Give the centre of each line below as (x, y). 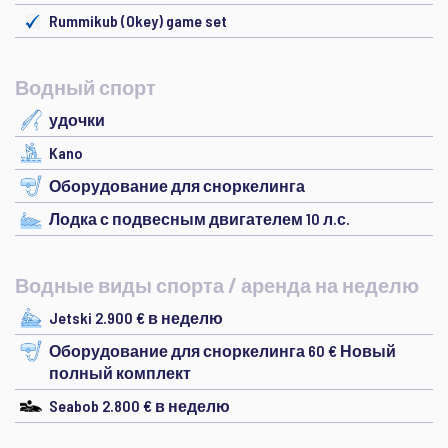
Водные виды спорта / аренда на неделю (217, 285)
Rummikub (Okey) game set (138, 20)
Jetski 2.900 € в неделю (136, 317)
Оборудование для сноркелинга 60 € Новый (222, 350)
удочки (77, 119)
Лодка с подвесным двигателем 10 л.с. (199, 218)
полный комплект (120, 372)
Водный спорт (85, 87)
